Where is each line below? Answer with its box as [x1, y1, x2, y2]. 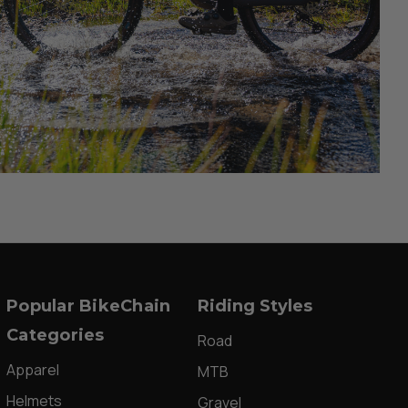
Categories [6, 324, 105, 345]
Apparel [6, 359, 59, 380]
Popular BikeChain [6, 295, 171, 316]
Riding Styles [198, 295, 312, 316]
